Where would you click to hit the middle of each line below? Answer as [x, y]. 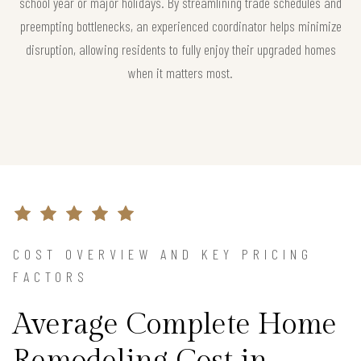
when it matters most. [180, 73]
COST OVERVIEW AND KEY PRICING [163, 254]
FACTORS [51, 277]
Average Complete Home [175, 325]
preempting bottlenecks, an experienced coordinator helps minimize [180, 26]
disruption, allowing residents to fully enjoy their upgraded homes [180, 50]
